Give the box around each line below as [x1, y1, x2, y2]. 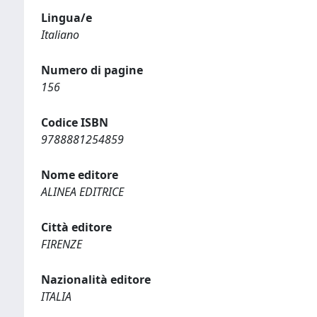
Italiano [41, 27, 79, 42]
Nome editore [41, 167, 118, 183]
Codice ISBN [41, 115, 108, 130]
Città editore [41, 219, 112, 235]
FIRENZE [41, 236, 82, 252]
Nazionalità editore [41, 272, 151, 287]
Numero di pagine [41, 62, 143, 78]
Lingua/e [41, 10, 92, 25]
